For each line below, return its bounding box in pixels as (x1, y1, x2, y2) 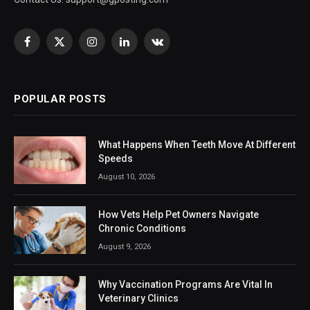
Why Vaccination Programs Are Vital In (98, 279, 273, 291)
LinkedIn (123, 42, 160, 53)
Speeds (98, 152, 133, 164)
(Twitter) (58, 56, 98, 68)
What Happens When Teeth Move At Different (98, 138, 295, 150)
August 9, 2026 (98, 241, 151, 251)
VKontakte (156, 42, 202, 53)
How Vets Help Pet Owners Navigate (98, 208, 259, 220)
